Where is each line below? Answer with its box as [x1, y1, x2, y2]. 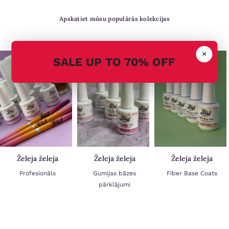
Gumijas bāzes [93, 170, 136, 177]
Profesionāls [19, 170, 56, 177]
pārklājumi [99, 181, 131, 189]
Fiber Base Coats [166, 170, 217, 177]
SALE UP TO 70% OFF [53, 55, 176, 68]
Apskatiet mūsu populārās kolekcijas [59, 15, 170, 23]
